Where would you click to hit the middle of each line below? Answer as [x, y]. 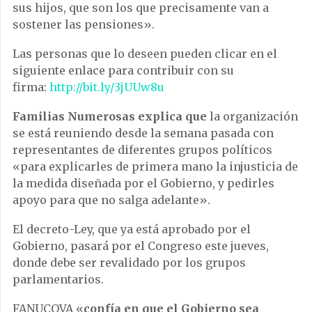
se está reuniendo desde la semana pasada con [143, 133]
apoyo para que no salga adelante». [111, 200]
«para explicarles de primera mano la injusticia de [155, 166]
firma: [31, 87]
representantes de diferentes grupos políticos [142, 149]
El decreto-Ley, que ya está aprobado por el [132, 229]
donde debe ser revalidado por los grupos [129, 262]
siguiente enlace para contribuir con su [123, 70]
